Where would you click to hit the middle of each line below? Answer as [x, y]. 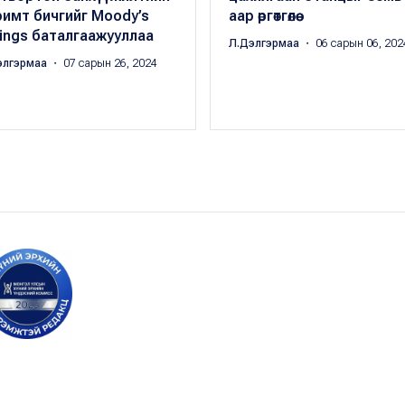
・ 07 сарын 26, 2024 [103, 64]
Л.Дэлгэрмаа [265, 44]
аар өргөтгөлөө [262, 16]
